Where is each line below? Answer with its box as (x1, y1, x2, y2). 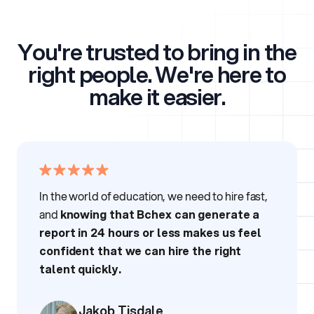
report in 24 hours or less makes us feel (39, 224, 261, 241)
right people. (28, 58, 156, 91)
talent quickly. (39, 261, 121, 278)
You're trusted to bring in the (18, 36, 296, 69)
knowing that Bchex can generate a (60, 206, 260, 223)
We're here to (155, 58, 286, 91)
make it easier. (89, 81, 225, 114)
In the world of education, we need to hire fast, (39, 188, 268, 205)
